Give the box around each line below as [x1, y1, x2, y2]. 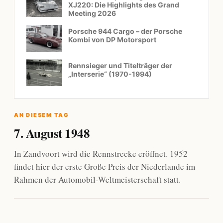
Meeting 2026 [68, 9, 116, 18]
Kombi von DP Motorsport [68, 35, 156, 44]
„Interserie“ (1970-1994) [68, 70, 152, 79]
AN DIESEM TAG [14, 111, 69, 119]
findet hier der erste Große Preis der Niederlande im [14, 161, 195, 173]
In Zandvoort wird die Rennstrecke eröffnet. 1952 [14, 148, 188, 160]
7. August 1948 [14, 124, 90, 143]
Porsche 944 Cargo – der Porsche [68, 27, 182, 36]
